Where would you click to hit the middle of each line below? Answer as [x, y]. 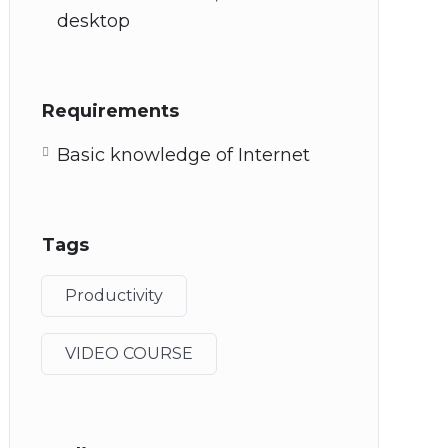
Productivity [114, 295]
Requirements [110, 111]
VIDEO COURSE [129, 353]
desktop [93, 21]
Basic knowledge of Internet [183, 155]
